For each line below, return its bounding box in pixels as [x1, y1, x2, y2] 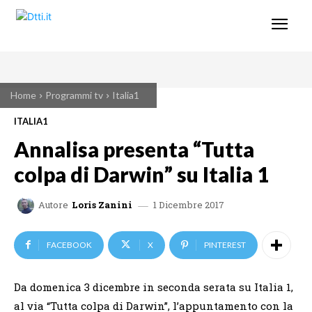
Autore [38, 198, 68, 212]
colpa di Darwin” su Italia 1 [14, 161, 269, 187]
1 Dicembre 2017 [153, 198, 224, 211]
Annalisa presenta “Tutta [14, 136, 254, 162]
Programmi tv [45, 89, 103, 101]
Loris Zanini [72, 198, 132, 212]
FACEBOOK [47, 239, 92, 250]
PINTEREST [204, 239, 246, 250]
